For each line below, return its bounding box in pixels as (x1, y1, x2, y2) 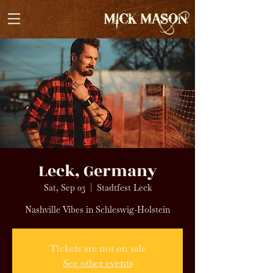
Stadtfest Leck (96, 182, 152, 193)
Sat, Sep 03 (43, 182, 85, 193)
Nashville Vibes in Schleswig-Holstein (25, 204, 170, 215)
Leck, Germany (38, 159, 157, 183)
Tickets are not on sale (49, 242, 146, 255)
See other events (62, 257, 133, 269)
